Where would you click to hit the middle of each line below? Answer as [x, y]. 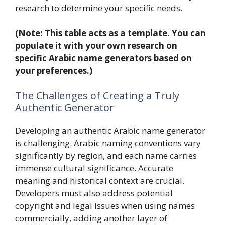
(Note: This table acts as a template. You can [110, 33]
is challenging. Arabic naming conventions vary [108, 143]
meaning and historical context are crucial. [100, 180]
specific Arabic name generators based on [103, 58]
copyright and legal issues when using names [105, 205]
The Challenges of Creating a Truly [97, 95]
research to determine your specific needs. [99, 8]
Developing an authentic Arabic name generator [110, 130]
